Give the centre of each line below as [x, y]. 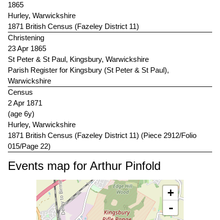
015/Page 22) [29, 146]
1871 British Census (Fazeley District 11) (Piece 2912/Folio [102, 136]
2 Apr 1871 [25, 103]
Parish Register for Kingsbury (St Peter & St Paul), [88, 70]
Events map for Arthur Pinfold [84, 166]
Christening [26, 38]
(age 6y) [21, 114]
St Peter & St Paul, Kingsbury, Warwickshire [78, 59]
